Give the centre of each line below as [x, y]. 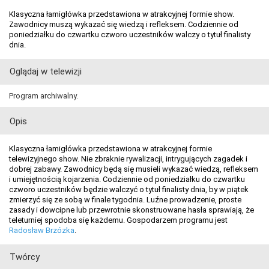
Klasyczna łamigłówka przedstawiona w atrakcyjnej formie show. [122, 14]
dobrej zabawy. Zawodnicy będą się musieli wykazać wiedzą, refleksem [134, 169]
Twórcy [25, 257]
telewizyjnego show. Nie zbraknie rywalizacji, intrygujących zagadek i [128, 159]
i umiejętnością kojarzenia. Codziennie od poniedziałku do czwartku [127, 179]
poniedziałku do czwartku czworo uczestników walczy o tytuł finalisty [130, 34]
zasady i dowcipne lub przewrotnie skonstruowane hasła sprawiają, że [131, 210]
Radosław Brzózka [42, 230]
